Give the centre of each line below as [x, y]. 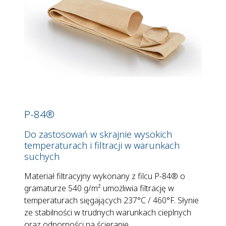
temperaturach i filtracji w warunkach [102, 145]
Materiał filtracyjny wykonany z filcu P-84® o [105, 176]
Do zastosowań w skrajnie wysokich [98, 134]
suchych [42, 156]
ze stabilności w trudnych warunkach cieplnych [108, 212]
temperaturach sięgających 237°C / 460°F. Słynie [111, 200]
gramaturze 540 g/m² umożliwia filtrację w [99, 188]
